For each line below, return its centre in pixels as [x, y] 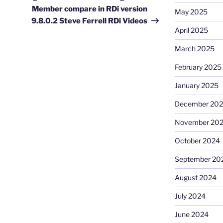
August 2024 [195, 178]
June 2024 [191, 215]
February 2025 [198, 67]
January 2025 [196, 86]
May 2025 [191, 12]
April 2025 [191, 30]
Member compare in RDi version [90, 9]
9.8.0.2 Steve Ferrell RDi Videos [90, 21]
